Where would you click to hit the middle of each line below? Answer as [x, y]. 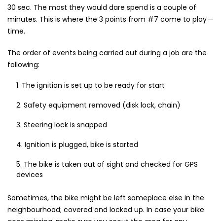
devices [29, 175]
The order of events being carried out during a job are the [107, 53]
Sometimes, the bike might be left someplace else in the [106, 198]
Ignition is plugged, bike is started [81, 145]
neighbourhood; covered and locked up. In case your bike [106, 210]
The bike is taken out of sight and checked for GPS [110, 165]
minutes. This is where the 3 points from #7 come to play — [110, 19]
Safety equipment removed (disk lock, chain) [102, 105]
